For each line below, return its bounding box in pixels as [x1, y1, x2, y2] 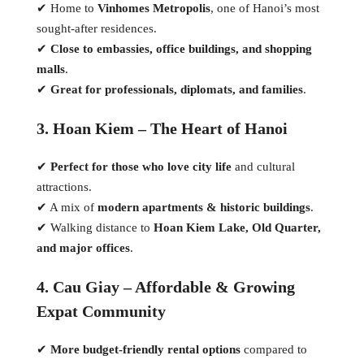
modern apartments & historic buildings [97, 200, 310, 214]
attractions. [37, 180, 92, 193]
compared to [240, 342, 307, 356]
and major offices [37, 240, 130, 254]
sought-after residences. [37, 21, 157, 35]
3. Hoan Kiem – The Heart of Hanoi [37, 119, 288, 137]
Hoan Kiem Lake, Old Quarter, [154, 220, 321, 234]
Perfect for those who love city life [50, 159, 232, 173]
